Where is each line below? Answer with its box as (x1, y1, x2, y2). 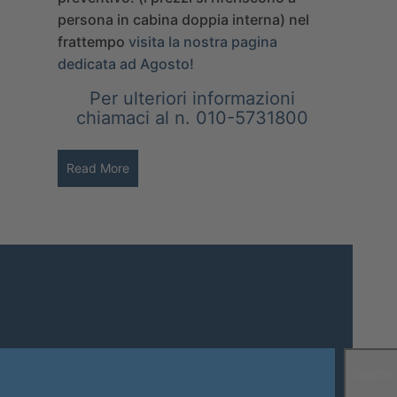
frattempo (58, 33, 128, 51)
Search (351, 365, 392, 381)
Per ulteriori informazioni (89, 88, 295, 110)
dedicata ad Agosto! (58, 55, 194, 74)
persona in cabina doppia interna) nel (58, 11, 309, 29)
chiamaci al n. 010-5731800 (75, 107, 308, 129)
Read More (66, 160, 129, 176)
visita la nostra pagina (128, 33, 277, 51)
